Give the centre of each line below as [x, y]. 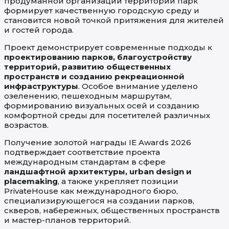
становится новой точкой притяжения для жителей [114, 20]
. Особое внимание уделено [138, 86]
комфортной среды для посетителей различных [107, 116]
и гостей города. [39, 30]
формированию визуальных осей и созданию [102, 106]
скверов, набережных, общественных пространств [112, 211]
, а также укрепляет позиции [118, 181]
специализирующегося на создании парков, [99, 201]
